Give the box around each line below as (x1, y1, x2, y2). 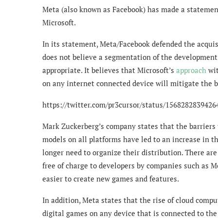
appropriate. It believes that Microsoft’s (42, 65, 176, 75)
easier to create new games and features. (42, 174, 179, 184)
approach (176, 65, 206, 75)
